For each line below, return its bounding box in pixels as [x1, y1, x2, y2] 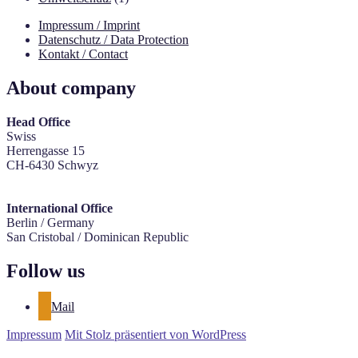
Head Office [6, 115, 70, 129]
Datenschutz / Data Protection [38, 33, 189, 47]
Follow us [6, 261, 85, 282]
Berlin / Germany [6, 216, 94, 230]
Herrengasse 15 [6, 144, 85, 158]
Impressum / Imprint [38, 18, 140, 33]
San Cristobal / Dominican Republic [6, 230, 189, 245]
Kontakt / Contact [38, 47, 128, 62]
